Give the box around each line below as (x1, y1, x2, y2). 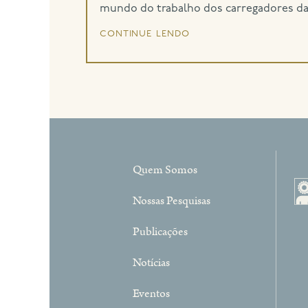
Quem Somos (133, 162, 198, 179)
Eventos (133, 285, 170, 302)
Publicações (133, 223, 188, 241)
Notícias (133, 254, 170, 272)
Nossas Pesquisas (133, 192, 211, 210)
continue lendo (99, 27, 190, 41)
